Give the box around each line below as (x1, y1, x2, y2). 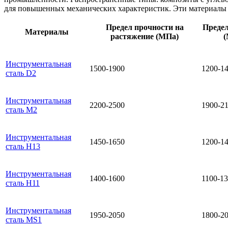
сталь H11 (6, 179, 40, 188)
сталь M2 (6, 105, 37, 115)
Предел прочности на (105, 23, 184, 32)
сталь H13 (6, 142, 40, 151)
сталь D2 (6, 69, 36, 78)
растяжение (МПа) (110, 32, 179, 41)
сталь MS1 (6, 215, 42, 224)
